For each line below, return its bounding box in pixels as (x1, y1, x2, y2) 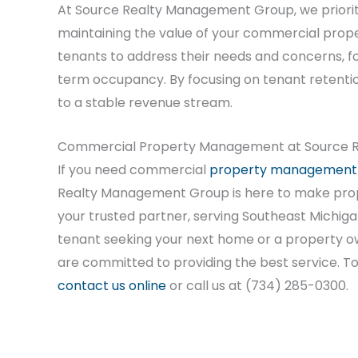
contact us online (58, 276, 166, 295)
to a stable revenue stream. (58, 93, 233, 113)
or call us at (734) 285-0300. (166, 276, 348, 295)
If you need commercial (58, 160, 209, 179)
